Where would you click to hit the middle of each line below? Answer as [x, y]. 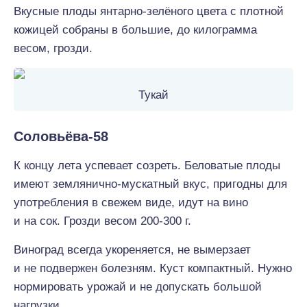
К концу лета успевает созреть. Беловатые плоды [147, 165]
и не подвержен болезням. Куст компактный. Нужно [153, 268]
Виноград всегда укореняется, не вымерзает [132, 250]
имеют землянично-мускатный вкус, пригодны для [150, 184]
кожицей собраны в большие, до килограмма [135, 30]
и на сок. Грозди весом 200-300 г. [102, 221]
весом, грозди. [53, 48]
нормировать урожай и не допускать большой [138, 287]
